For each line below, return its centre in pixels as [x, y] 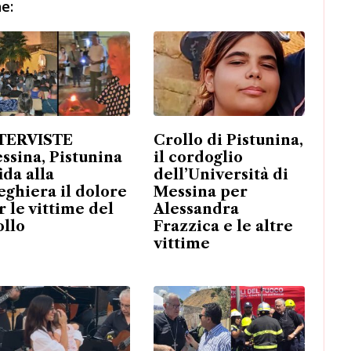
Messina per [200, 192]
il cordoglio [198, 158]
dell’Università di [221, 175]
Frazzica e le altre [223, 227]
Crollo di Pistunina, [228, 141]
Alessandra [196, 210]
